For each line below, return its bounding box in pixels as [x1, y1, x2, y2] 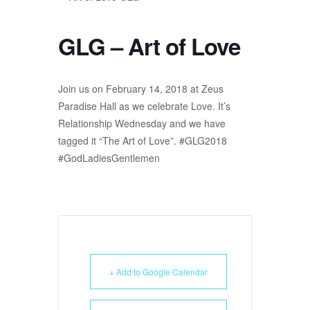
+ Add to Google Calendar [109, 266, 208, 278]
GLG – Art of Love [58, 30, 240, 63]
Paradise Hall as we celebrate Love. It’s [58, 99, 230, 113]
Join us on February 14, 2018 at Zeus [58, 82, 224, 96]
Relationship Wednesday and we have [58, 116, 226, 131]
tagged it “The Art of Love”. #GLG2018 [58, 134, 227, 148]
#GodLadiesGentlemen [58, 151, 160, 165]
